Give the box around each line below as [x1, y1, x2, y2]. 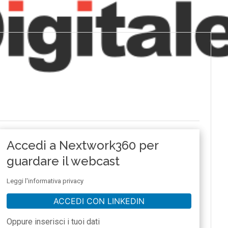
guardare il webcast [7, 154, 120, 168]
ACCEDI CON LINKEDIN [53, 196, 145, 206]
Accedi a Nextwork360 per [7, 138, 159, 153]
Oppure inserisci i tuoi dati [7, 217, 100, 226]
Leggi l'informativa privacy [7, 177, 84, 185]
